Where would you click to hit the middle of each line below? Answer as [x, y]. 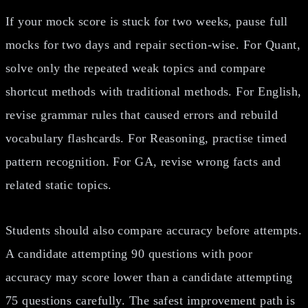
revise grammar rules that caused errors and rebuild [142, 114]
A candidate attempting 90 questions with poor [129, 253]
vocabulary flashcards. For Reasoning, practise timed [146, 138]
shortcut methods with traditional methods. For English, [154, 91]
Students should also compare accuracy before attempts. [154, 230]
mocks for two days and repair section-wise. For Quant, [153, 44]
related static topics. [59, 185]
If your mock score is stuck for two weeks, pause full [147, 21]
